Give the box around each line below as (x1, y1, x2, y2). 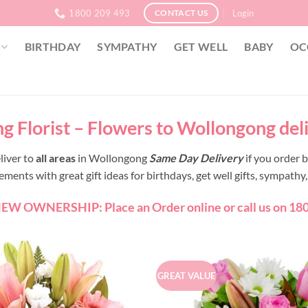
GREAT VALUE (157, 270, 216, 282)
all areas (36, 151, 76, 164)
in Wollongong (76, 151, 147, 164)
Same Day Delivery (147, 151, 243, 164)
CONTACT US (154, 8, 208, 18)
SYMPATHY (97, 40, 157, 53)
